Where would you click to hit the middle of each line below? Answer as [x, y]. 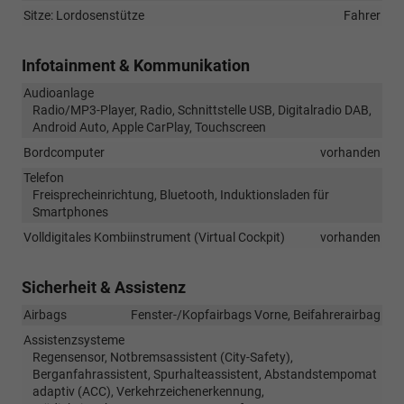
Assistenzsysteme [74, 340]
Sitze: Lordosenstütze [84, 15]
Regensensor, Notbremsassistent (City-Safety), [163, 357]
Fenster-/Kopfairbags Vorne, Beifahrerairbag [256, 314]
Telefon [44, 177]
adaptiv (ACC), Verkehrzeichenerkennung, [148, 391]
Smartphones [70, 211]
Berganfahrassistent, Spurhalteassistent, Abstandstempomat [205, 374]
